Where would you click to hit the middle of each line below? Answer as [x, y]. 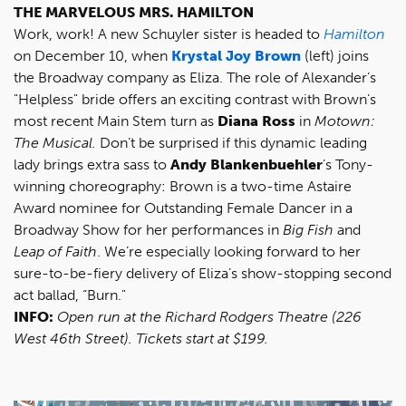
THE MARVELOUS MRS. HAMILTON [134, 12]
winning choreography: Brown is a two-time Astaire [183, 186]
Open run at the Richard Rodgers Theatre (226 [209, 317]
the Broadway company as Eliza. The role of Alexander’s [195, 77]
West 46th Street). [75, 338]
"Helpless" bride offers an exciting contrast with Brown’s [195, 99]
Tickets [159, 338]
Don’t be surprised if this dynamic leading [232, 143]
